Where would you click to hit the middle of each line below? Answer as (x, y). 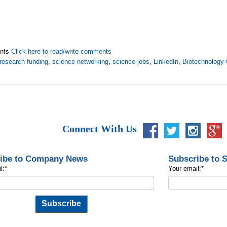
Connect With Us (99, 129)
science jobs (131, 62)
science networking (81, 62)
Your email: (184, 169)
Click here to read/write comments (62, 52)
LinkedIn (166, 62)
